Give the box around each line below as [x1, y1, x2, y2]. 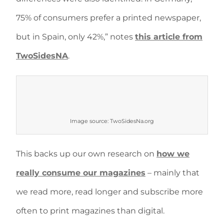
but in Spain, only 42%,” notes [16, 32, 135, 41]
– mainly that [145, 168, 199, 177]
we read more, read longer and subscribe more [16, 187, 203, 196]
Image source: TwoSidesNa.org [70, 117, 154, 124]
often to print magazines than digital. [16, 206, 164, 215]
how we [156, 149, 189, 158]
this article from [135, 32, 202, 41]
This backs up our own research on [16, 149, 156, 158]
